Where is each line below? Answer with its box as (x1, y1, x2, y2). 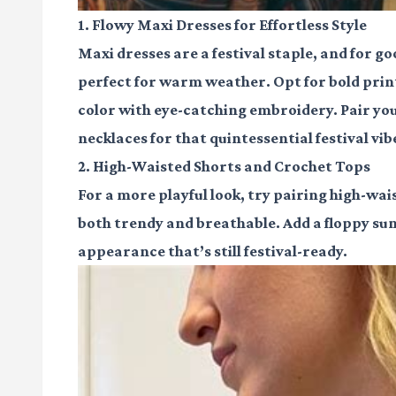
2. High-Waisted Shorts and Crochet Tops (78, 157, 370, 176)
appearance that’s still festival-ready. (78, 242, 347, 261)
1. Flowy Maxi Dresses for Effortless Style (78, 16, 367, 34)
